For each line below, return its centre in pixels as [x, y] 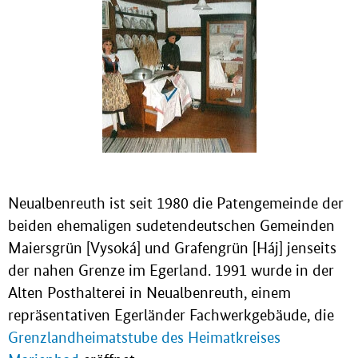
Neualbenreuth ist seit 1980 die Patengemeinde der [176, 203]
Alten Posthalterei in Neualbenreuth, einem [149, 292]
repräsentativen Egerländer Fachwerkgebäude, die [171, 315]
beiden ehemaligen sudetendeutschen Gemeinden [171, 225]
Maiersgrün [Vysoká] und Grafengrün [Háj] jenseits [172, 248]
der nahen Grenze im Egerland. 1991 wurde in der [171, 270]
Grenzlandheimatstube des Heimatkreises [144, 337]
